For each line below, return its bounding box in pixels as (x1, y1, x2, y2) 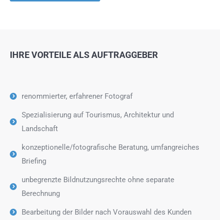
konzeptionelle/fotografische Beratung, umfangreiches (22, 142, 199, 152)
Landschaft (22, 124, 58, 133)
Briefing (22, 156, 46, 165)
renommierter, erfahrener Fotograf (22, 91, 133, 101)
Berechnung (22, 189, 60, 198)
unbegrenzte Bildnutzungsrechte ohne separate (22, 175, 174, 184)
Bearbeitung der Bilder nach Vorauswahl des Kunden (22, 207, 192, 217)
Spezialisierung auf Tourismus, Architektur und (22, 110, 174, 119)
